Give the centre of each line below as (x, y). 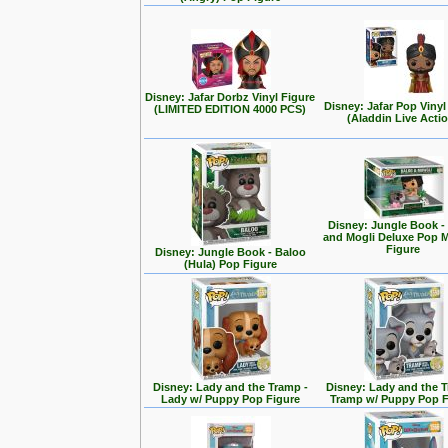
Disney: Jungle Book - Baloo (230, 252)
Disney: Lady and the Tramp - (230, 387)
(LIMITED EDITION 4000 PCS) (230, 109)
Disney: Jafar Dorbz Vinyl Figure (230, 97)
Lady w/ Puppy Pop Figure (230, 399)
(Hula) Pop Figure (230, 264)
